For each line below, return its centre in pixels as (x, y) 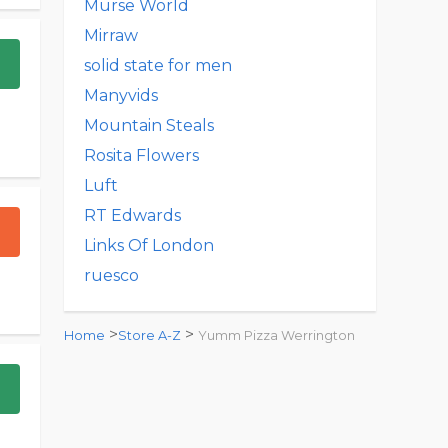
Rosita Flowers (141, 155)
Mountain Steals (149, 125)
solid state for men (158, 65)
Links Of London (149, 245)
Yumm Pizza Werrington (276, 335)
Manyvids (121, 95)
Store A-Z (149, 335)
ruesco (111, 275)
